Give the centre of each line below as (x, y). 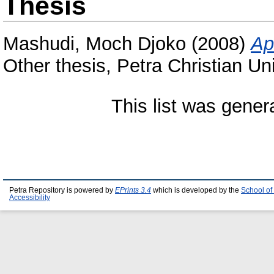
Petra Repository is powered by (62, 190)
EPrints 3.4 (133, 190)
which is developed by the (196, 190)
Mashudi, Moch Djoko (94, 44)
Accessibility (30, 198)
